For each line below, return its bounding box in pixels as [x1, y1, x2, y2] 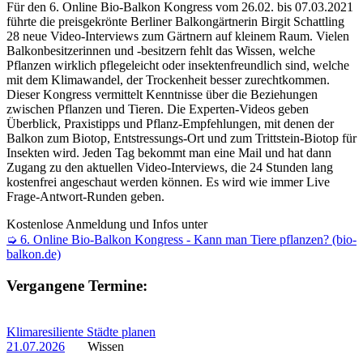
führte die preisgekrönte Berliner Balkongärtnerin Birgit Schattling [6, 15, 344, 29]
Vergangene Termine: [6, 277, 147, 295]
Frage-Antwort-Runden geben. [6, 190, 164, 204]
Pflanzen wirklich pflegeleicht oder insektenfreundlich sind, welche [6, 58, 349, 73]
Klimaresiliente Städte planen [6, 324, 156, 339]
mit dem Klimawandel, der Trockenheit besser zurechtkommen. [6, 73, 330, 88]
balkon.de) [6, 247, 61, 262]
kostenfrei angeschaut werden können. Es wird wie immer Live [6, 175, 330, 190]
